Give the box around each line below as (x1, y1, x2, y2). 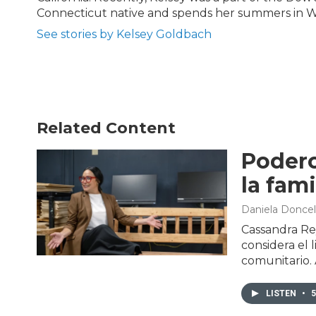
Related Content (37, 118, 176, 138)
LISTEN (266, 288, 298, 298)
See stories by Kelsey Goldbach (37, 27, 212, 41)
